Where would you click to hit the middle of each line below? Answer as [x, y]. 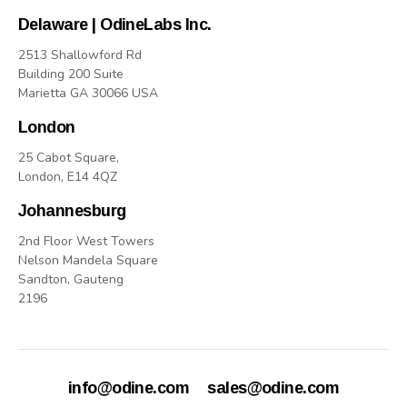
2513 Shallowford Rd [80, 55]
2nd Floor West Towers [86, 241]
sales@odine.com [273, 387]
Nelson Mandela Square [88, 260]
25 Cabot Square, [69, 157]
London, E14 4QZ [68, 176]
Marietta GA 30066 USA [88, 93]
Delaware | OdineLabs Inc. [115, 24]
